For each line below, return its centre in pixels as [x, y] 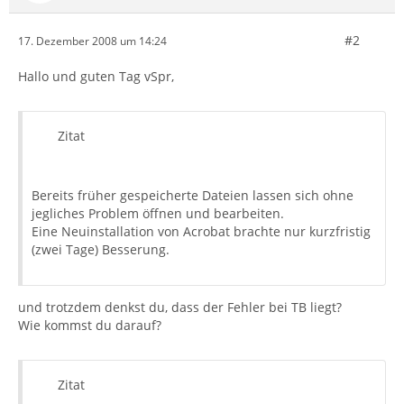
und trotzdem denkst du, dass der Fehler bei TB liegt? [180, 307]
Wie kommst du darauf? [90, 325]
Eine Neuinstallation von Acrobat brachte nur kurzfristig [201, 231]
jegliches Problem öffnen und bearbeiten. [158, 213]
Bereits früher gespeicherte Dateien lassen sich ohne [193, 195]
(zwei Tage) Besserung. [101, 249]
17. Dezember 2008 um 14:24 [92, 41]
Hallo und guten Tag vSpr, [96, 76]
